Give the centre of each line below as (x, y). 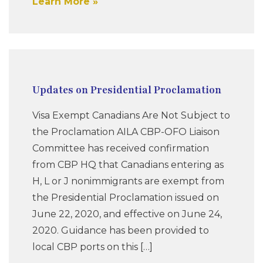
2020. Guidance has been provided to (121, 230)
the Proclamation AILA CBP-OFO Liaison (126, 131)
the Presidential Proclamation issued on (126, 197)
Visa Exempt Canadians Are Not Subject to (131, 115)
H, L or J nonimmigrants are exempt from (128, 181)
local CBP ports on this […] (92, 247)
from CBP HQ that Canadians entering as (128, 164)
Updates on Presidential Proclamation (127, 90)
